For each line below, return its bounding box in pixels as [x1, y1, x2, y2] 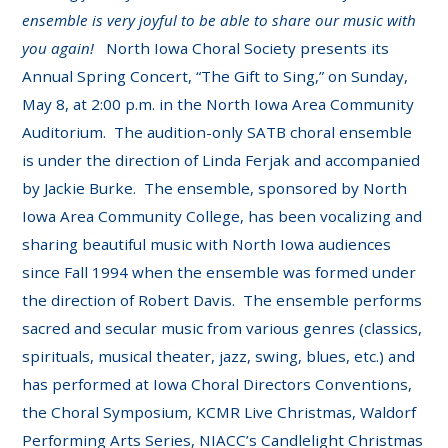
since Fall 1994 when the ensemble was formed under [22, 262, 417, 283]
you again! [22, 38, 107, 59]
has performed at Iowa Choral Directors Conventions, [22, 374, 413, 395]
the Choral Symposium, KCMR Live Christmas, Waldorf [22, 402, 417, 423]
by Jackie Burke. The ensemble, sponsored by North [22, 178, 408, 199]
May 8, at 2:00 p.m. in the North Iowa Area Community [22, 94, 415, 115]
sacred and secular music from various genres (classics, [22, 318, 423, 339]
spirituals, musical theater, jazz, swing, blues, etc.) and [22, 346, 416, 367]
